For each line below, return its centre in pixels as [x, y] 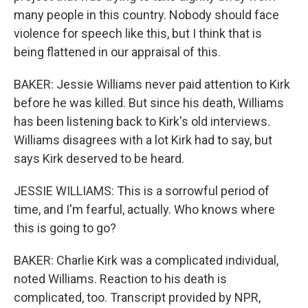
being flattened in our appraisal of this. [117, 52]
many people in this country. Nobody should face [146, 15]
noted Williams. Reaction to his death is [120, 279]
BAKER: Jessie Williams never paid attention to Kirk [152, 84]
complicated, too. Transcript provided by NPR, [137, 297]
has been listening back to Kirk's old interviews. [142, 121]
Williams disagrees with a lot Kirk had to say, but [143, 140]
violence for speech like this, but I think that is [138, 33]
